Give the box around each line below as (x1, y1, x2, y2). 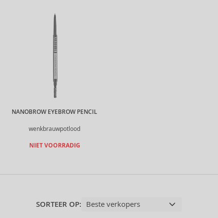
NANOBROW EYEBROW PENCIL (12, 108, 97, 116)
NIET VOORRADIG (29, 142, 80, 149)
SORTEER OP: (36, 200, 81, 209)
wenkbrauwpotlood (29, 125, 80, 132)
